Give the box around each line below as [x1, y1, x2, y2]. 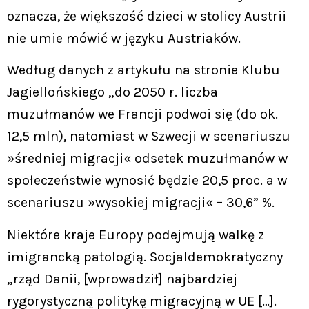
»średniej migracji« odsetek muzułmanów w [7, 150, 288, 167]
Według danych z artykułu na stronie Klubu [7, 62, 280, 79]
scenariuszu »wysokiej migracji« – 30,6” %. [7, 195, 275, 211]
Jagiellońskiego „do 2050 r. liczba [7, 84, 218, 101]
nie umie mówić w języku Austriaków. [7, 30, 241, 46]
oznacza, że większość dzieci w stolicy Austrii [7, 8, 286, 24]
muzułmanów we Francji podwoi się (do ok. [7, 106, 278, 123]
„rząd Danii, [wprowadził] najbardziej [7, 270, 237, 287]
